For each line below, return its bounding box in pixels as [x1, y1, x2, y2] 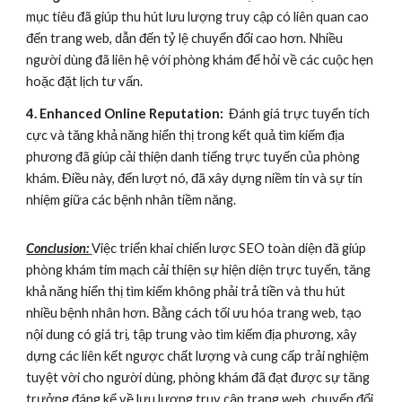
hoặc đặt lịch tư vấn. [26, 74, 144, 89]
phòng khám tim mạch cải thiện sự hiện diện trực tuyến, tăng [26, 262, 371, 277]
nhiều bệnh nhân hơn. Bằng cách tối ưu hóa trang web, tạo [26, 305, 363, 320]
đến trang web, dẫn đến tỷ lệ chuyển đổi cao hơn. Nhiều [26, 31, 344, 46]
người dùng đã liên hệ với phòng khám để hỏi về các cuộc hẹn [26, 52, 374, 67]
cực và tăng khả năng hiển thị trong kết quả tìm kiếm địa [26, 127, 345, 143]
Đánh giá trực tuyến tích [223, 106, 371, 121]
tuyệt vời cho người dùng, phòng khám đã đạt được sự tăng [26, 370, 371, 385]
